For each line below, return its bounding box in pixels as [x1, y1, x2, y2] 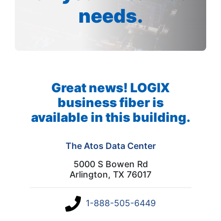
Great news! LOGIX [51, 79, 170, 95]
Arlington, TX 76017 [70, 169, 151, 180]
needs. [78, 4, 143, 27]
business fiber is [57, 94, 164, 110]
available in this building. [31, 109, 190, 125]
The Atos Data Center [65, 140, 156, 151]
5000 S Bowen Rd [73, 158, 148, 169]
